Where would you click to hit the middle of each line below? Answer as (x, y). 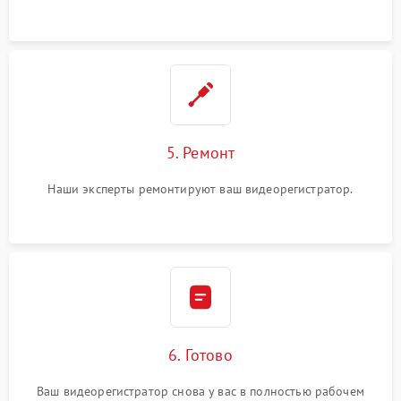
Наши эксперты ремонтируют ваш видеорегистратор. (200, 188)
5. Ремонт (200, 152)
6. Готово (200, 354)
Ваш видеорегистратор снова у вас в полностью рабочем (200, 391)
